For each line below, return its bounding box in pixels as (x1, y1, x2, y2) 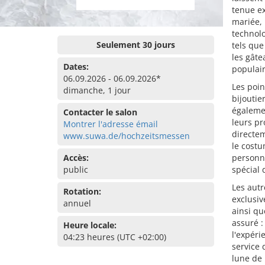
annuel (63, 198, 91, 209)
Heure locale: (63, 219, 117, 231)
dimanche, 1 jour (63, 85, 131, 96)
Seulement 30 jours (96, 39, 175, 50)
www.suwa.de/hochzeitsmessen (63, 130, 190, 141)
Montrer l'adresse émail (63, 118, 158, 130)
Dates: (63, 61, 89, 72)
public (63, 164, 88, 175)
